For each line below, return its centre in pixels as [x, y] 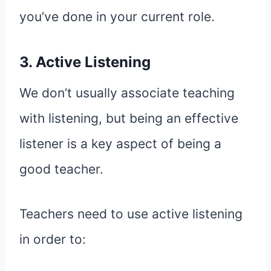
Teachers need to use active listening [131, 214]
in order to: [53, 240]
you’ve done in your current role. [117, 17]
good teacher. [61, 169]
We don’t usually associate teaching [127, 93]
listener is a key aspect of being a [120, 144]
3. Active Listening [85, 62]
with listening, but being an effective [129, 119]
